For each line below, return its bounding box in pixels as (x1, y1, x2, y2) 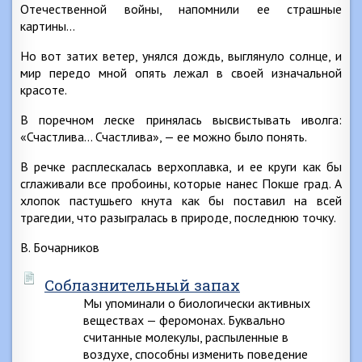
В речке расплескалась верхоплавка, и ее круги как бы (20, 158, 342, 175)
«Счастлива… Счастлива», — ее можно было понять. (20, 128, 307, 145)
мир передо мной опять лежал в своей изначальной (20, 65, 342, 81)
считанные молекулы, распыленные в (83, 329, 288, 345)
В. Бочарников (20, 239, 99, 255)
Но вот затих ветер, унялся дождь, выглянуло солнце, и (20, 48, 342, 64)
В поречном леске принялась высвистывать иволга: (20, 112, 342, 128)
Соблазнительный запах (44, 275, 240, 295)
